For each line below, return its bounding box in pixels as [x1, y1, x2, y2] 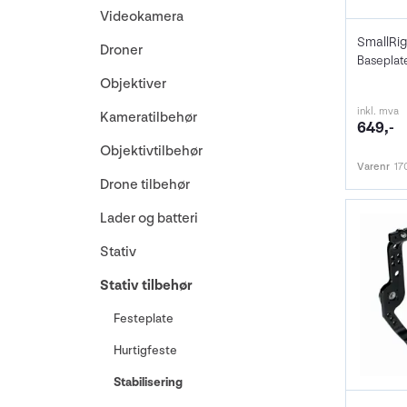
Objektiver [100, 75, 166, 93]
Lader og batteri [100, 210, 198, 227]
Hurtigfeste [114, 342, 177, 358]
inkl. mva [356, 104, 399, 118]
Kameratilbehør [100, 109, 197, 126]
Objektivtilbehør [100, 143, 203, 160]
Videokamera [100, 8, 184, 25]
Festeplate [114, 311, 174, 326]
